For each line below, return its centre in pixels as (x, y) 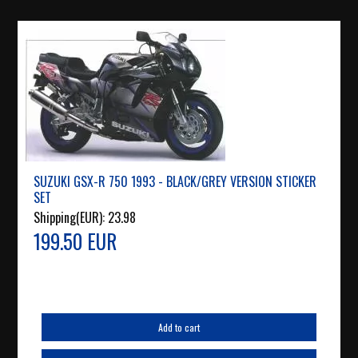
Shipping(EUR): (71, 218)
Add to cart (179, 328)
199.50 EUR (76, 241)
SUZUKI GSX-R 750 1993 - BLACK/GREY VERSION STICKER (175, 182)
